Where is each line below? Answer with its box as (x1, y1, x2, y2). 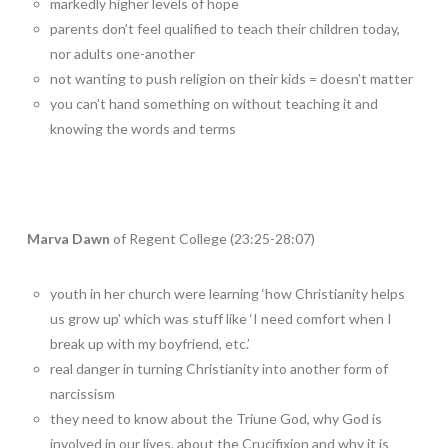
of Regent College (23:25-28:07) (109, 229, 315, 247)
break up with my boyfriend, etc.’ (50, 334, 251, 352)
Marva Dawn (26, 229, 110, 247)
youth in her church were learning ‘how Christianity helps (50, 284, 406, 302)
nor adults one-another (50, 44, 196, 62)
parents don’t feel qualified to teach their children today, (50, 19, 401, 37)
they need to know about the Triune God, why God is (50, 409, 383, 427)
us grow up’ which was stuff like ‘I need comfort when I (50, 309, 393, 327)
